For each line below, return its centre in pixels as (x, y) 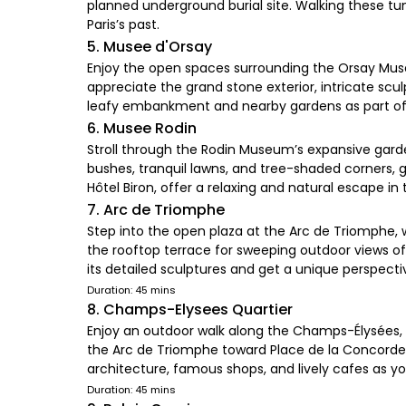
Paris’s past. (123, 24)
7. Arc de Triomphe (156, 210)
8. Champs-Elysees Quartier (190, 309)
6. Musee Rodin (142, 128)
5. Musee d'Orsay (150, 47)
